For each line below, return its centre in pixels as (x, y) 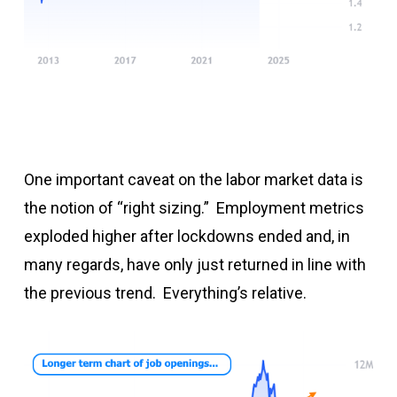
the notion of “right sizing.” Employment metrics (194, 207)
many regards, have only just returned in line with (195, 264)
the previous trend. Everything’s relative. (165, 292)
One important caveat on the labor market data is (193, 179)
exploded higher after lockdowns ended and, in (187, 236)
